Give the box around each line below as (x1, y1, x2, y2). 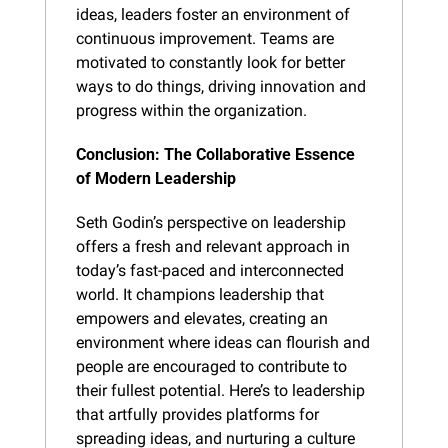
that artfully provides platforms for (76, 404, 319, 424)
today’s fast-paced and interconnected (76, 260, 344, 280)
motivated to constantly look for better (76, 52, 345, 72)
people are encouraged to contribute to (76, 356, 347, 376)
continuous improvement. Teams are (76, 28, 334, 48)
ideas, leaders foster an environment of (76, 4, 350, 24)
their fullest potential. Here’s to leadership (76, 380, 365, 400)
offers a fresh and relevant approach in (76, 236, 350, 256)
